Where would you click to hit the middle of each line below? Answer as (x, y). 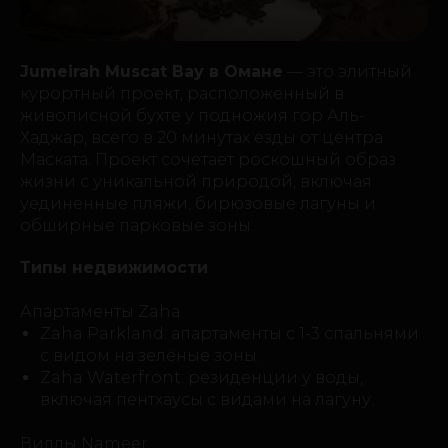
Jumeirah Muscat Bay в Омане (151, 72)
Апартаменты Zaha (100, 312)
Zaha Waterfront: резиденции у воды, (201, 378)
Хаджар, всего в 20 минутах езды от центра (201, 138)
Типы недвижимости (114, 268)
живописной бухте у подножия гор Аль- (192, 116)
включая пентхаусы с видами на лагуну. (207, 400)
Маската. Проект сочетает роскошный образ (208, 160)
